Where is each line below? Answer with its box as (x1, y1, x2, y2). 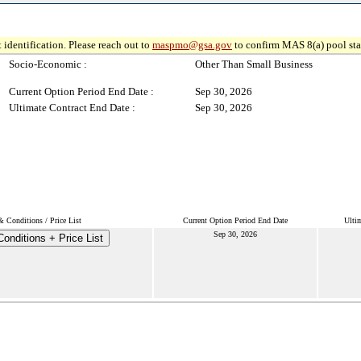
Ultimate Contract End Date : (9, 102, 135, 114)
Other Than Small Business (195, 58, 313, 70)
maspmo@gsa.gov (152, 39, 232, 51)
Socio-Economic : (9, 58, 87, 70)
